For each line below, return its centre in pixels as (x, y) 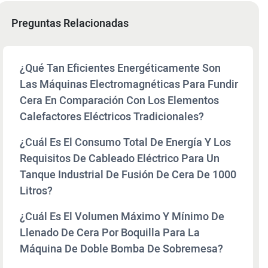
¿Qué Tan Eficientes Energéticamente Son (120, 68)
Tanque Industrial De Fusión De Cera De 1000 (128, 175)
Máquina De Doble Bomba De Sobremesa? (121, 249)
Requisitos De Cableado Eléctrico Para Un (120, 159)
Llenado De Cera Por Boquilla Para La (110, 233)
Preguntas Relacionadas (70, 23)
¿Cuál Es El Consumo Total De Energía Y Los (125, 142)
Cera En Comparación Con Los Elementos (119, 100)
